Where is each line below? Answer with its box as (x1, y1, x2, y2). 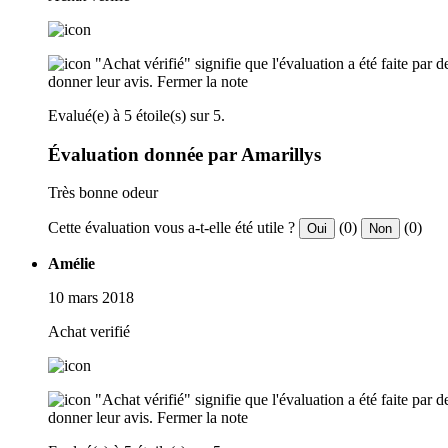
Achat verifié (48, 323, 130, 341)
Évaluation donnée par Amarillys (48, 143, 321, 165)
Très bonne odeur (48, 184, 158, 202)
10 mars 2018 (48, 289, 134, 307)
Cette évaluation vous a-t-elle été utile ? (48, 219, 295, 237)
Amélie (48, 255, 95, 273)
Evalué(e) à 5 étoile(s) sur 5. (48, 106, 225, 124)
